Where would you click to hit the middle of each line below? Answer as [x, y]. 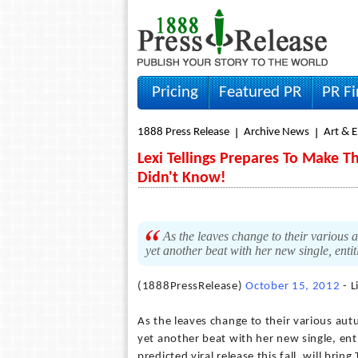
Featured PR [260, 92]
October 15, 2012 [293, 286]
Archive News [276, 132]
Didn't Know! [182, 178]
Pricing [175, 92]
